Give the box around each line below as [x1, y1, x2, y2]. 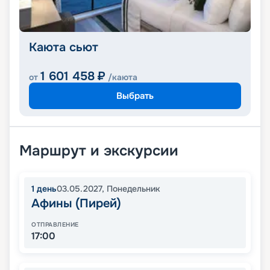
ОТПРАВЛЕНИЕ [31, 221, 79, 229]
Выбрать [116, 89, 154, 102]
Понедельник [107, 183, 160, 195]
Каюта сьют [29, 40, 98, 55]
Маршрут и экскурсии [19, 142, 178, 160]
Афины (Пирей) [31, 196, 121, 212]
